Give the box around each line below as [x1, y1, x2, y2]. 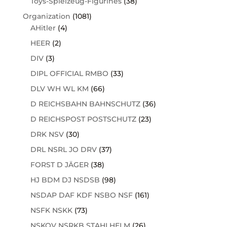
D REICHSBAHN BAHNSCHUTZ [30, 99, 140, 108]
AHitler [30, 23, 56, 32]
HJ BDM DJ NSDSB [30, 175, 100, 184]
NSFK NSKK [30, 205, 72, 215]
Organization [22, 11, 70, 21]
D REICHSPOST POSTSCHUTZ [30, 114, 136, 124]
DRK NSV [30, 129, 64, 139]
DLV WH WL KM [30, 84, 89, 93]
